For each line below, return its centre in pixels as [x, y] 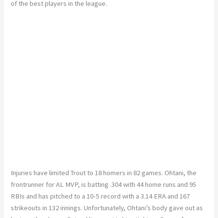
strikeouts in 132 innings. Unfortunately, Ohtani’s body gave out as [107, 208]
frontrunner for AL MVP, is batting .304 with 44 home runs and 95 [104, 185]
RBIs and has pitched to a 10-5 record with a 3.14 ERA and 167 [100, 196]
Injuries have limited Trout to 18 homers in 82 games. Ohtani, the [104, 173]
